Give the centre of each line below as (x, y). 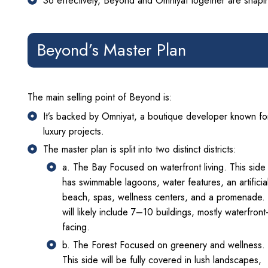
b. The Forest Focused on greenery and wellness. (164, 245)
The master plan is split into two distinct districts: (140, 149)
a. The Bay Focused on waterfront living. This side (164, 167)
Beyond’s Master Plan (112, 50)
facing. (76, 227)
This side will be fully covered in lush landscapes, (162, 260)
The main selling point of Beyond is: (100, 97)
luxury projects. (74, 131)
